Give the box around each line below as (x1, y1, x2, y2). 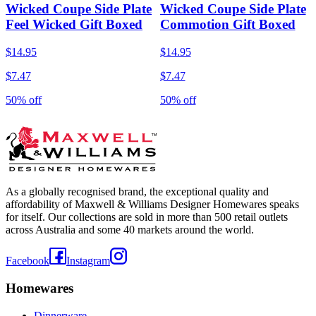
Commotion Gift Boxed (159, 17, 296, 32)
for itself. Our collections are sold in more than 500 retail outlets (6, 211, 288, 224)
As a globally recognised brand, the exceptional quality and (6, 186, 269, 198)
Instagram (66, 255, 110, 267)
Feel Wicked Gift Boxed (6, 17, 142, 32)
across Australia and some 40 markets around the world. (6, 224, 254, 236)
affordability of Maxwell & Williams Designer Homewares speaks (6, 198, 299, 211)
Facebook (6, 255, 49, 267)
